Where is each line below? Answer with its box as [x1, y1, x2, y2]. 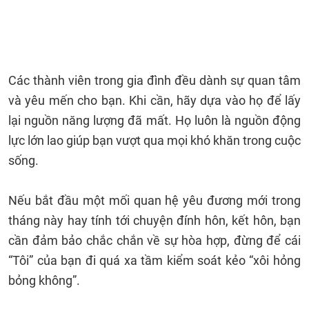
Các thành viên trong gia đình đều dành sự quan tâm [8, 73, 301, 88]
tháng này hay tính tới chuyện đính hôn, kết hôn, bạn [8, 213, 301, 228]
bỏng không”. [8, 273, 80, 288]
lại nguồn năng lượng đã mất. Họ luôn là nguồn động [8, 113, 301, 128]
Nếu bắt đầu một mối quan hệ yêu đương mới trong [8, 193, 301, 208]
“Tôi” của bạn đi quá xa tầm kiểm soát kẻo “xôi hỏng [8, 253, 301, 268]
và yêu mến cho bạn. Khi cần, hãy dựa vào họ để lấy [8, 93, 301, 108]
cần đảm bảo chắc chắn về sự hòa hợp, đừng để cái [8, 233, 301, 248]
